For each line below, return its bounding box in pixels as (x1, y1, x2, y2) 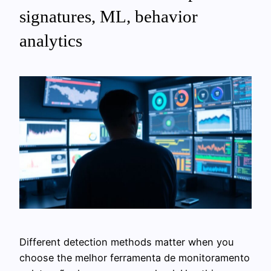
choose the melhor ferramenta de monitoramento (19, 252, 250, 264)
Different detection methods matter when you (19, 236, 233, 249)
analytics (19, 30, 82, 50)
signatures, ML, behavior (19, 6, 198, 26)
